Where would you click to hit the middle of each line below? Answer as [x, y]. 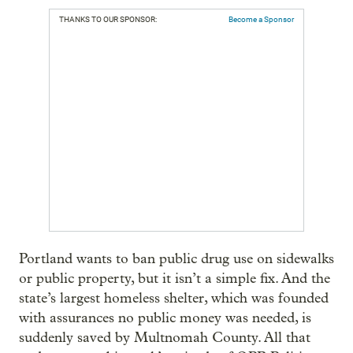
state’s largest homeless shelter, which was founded [174, 298]
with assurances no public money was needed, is [165, 318]
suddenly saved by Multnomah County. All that [165, 337]
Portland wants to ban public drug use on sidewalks [176, 258]
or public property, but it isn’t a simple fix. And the [175, 278]
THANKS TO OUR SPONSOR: [108, 19]
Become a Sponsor [261, 19]
